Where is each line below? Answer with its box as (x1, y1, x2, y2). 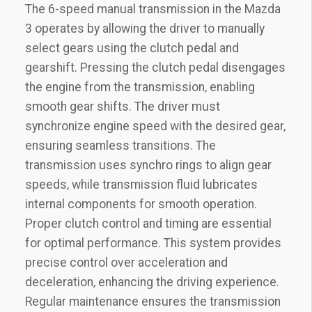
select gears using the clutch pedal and (25, 40, 239, 55)
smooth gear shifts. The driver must (25, 99, 220, 114)
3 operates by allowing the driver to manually (25, 21, 265, 36)
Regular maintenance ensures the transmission (25, 294, 281, 309)
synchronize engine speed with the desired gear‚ (25, 118, 286, 133)
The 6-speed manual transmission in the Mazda (25, 1, 281, 16)
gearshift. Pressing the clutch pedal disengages (25, 60, 286, 75)
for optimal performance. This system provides (25, 235, 281, 250)
